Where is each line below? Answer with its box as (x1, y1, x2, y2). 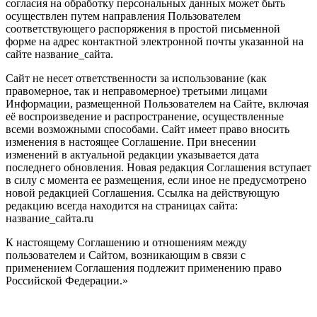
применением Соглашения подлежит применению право (6, 261, 282, 274)
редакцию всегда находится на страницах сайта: (6, 199, 238, 212)
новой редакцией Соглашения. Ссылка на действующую (6, 186, 279, 199)
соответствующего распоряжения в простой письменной (6, 22, 280, 35)
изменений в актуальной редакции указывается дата (6, 148, 259, 161)
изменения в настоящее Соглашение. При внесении (6, 135, 256, 148)
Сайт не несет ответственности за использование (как (6, 71, 267, 84)
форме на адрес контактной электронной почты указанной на (6, 35, 304, 47)
